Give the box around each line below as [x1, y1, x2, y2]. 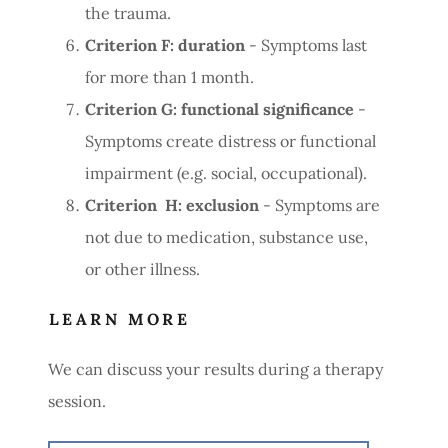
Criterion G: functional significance [84, 99, 354, 119]
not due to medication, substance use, [84, 227, 368, 247]
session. [48, 391, 114, 411]
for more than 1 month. [84, 67, 258, 87]
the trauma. [84, 3, 171, 23]
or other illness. [84, 259, 204, 279]
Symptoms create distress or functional [84, 131, 376, 151]
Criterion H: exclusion [84, 195, 259, 215]
